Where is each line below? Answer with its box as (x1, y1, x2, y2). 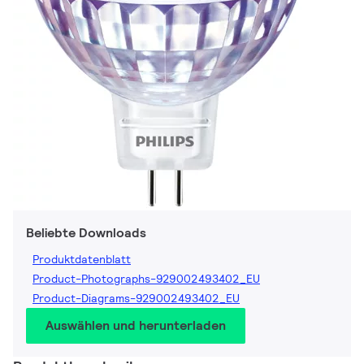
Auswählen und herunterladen (45, 317, 226, 335)
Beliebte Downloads (26, 224, 146, 242)
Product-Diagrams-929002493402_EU (32, 291, 240, 306)
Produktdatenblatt (32, 252, 131, 267)
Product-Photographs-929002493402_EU (32, 271, 260, 287)
